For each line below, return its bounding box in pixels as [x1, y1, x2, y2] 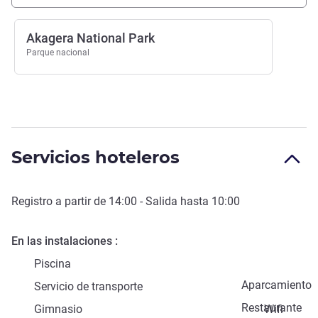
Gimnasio [34, 302, 82, 317]
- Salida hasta [137, 194, 212, 209]
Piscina [34, 257, 71, 271]
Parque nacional [26, 48, 89, 58]
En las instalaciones [11, 234, 112, 248]
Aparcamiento [241, 278, 312, 292]
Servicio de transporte [34, 280, 143, 294]
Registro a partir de [11, 194, 109, 209]
